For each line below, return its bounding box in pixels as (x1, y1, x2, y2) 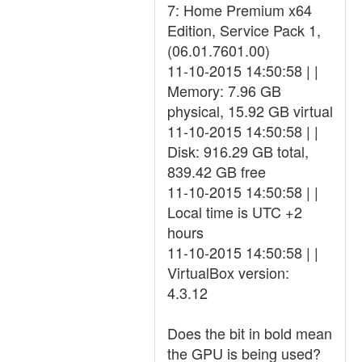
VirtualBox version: (167, 262, 289, 283)
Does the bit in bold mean (167, 322, 332, 343)
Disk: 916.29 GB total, (167, 141, 309, 162)
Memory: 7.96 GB (167, 80, 281, 101)
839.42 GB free (167, 161, 266, 182)
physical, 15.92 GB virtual (167, 100, 333, 121)
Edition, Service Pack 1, (167, 19, 321, 40)
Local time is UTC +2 (167, 201, 302, 222)
